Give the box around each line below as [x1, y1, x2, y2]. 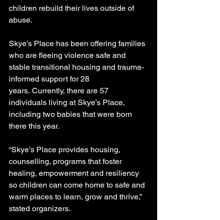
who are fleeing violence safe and [9, 50, 128, 60]
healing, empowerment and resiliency [9, 168, 141, 178]
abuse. [9, 15, 32, 25]
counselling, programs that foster [9, 156, 124, 166]
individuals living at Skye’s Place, [9, 97, 127, 107]
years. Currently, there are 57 [9, 85, 110, 95]
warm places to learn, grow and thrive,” [9, 192, 143, 201]
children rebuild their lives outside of [9, 3, 136, 13]
